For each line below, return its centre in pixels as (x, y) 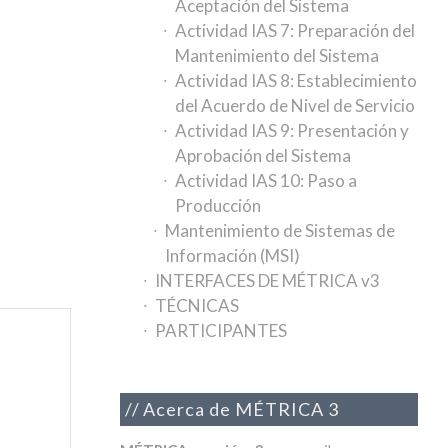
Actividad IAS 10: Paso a (266, 180)
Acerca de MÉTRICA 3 (241, 409)
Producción (218, 205)
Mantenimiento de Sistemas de (280, 230)
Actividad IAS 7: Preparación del (295, 30)
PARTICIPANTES (221, 330)
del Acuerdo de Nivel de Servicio (295, 105)
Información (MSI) (233, 255)
